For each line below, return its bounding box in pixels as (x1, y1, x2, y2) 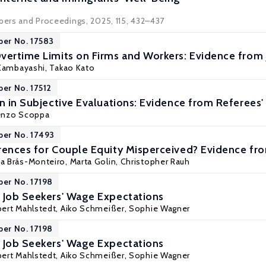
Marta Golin (69, 156, 116, 167)
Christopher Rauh (120, 156, 190, 167)
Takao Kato (49, 62, 95, 73)
